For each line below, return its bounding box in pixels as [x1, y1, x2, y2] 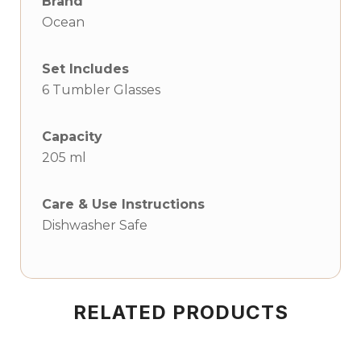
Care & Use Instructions [42, 197, 205, 212]
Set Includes [42, 61, 129, 77]
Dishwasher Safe [42, 218, 147, 233]
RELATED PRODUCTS [73, 301, 288, 324]
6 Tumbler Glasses [42, 82, 160, 98]
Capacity [42, 129, 102, 144]
